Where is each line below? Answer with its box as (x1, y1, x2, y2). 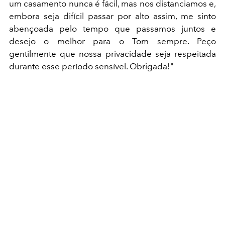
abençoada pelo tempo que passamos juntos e (9, 23, 216, 34)
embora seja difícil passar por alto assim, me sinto (9, 11, 216, 21)
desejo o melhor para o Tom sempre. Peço (9, 36, 216, 46)
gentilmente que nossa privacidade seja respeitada (9, 48, 216, 59)
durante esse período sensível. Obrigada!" (9, 61, 174, 71)
